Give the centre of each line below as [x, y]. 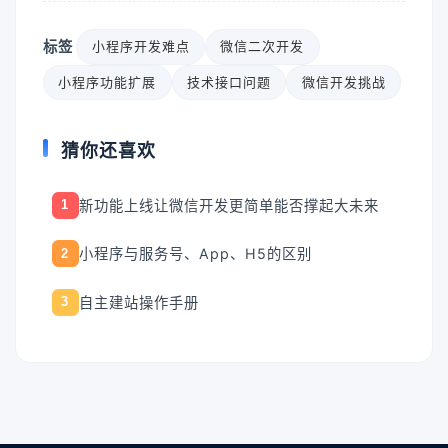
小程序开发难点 [140, 46]
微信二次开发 [262, 46]
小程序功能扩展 [107, 81]
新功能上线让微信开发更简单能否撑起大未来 [228, 205]
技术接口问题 [228, 81]
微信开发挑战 [343, 81]
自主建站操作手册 [138, 302]
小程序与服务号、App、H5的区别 [195, 254]
